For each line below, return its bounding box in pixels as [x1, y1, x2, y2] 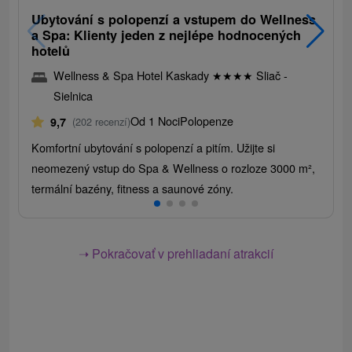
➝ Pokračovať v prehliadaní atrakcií [79, 244, 273, 263]
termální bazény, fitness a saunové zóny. [31, 180, 234, 197]
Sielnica [53, 87, 93, 104]
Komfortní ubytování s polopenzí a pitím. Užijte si [31, 139, 276, 156]
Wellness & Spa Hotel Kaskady [53, 67, 213, 84]
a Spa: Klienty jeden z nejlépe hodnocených [31, 26, 302, 45]
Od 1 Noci [130, 112, 181, 130]
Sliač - [253, 67, 288, 84]
